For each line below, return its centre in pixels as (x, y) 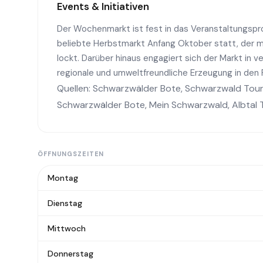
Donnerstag (70, 254)
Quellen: (75, 88)
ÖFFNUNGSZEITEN (71, 154)
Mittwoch (67, 228)
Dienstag (65, 203)
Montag (63, 178)
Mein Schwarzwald (188, 105)
